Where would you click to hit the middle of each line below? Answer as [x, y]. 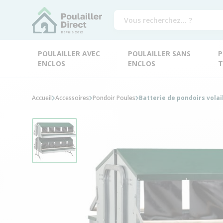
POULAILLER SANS [159, 54]
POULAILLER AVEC [69, 54]
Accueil [42, 98]
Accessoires [72, 98]
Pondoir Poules [114, 98]
